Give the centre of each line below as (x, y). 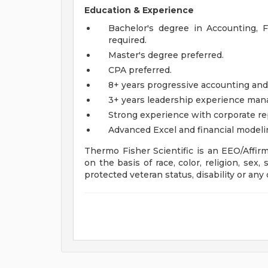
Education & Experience (139, 10)
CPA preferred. (140, 70)
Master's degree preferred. (166, 55)
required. (127, 40)
